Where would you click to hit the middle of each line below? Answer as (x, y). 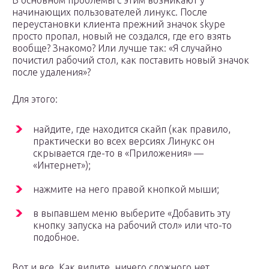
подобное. (56, 237)
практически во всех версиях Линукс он (124, 141)
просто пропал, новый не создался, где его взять (121, 36)
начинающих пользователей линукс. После (110, 12)
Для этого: (35, 99)
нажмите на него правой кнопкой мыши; (126, 189)
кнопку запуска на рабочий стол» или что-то (132, 225)
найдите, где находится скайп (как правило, (132, 129)
